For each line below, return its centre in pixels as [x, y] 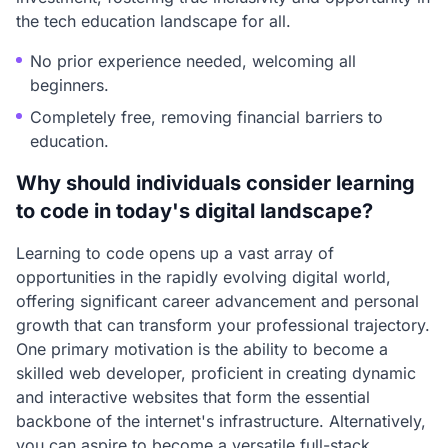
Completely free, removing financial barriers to [206, 117]
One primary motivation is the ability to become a [202, 349]
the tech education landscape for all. [153, 21]
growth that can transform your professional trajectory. [223, 325]
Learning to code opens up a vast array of [175, 253]
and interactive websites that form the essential [193, 397]
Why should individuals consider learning [215, 183]
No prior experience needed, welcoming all [193, 61]
